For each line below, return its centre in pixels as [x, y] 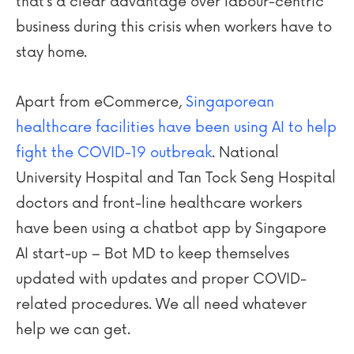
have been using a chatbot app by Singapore [171, 228]
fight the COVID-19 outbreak [114, 153]
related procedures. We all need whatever [161, 304]
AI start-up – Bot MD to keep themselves [153, 254]
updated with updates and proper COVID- [161, 279]
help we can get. [73, 330]
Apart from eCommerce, [101, 102]
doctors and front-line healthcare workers [159, 203]
